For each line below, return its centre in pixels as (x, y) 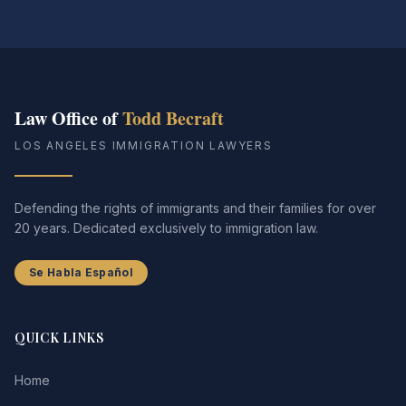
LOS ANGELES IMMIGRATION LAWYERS (144, 145)
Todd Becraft (173, 118)
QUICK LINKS (59, 338)
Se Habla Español (81, 272)
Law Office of (68, 118)
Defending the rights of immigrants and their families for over (195, 208)
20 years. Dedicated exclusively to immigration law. (166, 228)
